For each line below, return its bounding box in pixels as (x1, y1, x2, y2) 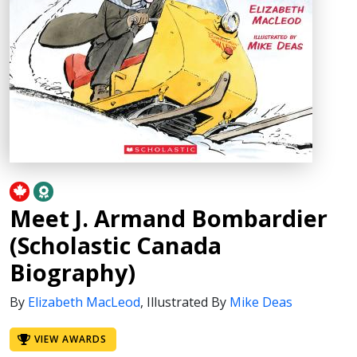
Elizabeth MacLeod (28, 293, 140, 311)
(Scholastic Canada (10, 229, 222, 261)
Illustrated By (147, 293, 229, 311)
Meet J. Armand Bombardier (10, 202, 328, 233)
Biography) (10, 257, 135, 288)
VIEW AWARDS (33, 332, 107, 346)
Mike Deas (229, 293, 292, 311)
